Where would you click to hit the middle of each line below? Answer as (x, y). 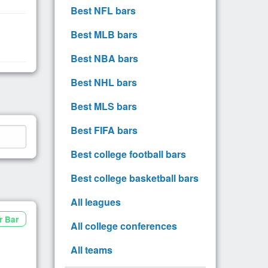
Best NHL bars (104, 82)
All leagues (96, 202)
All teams (92, 249)
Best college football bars (128, 154)
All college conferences (124, 226)
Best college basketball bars (135, 178)
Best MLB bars (104, 34)
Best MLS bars (104, 106)
